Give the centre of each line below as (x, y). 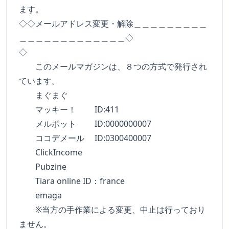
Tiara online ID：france (72, 181)
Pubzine (43, 167)
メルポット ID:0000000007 (85, 124)
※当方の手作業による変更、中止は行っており (112, 210)
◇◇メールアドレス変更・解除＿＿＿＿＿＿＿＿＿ (113, 24)
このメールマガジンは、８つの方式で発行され (113, 66)
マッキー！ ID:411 (69, 109)
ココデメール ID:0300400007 (85, 138)
